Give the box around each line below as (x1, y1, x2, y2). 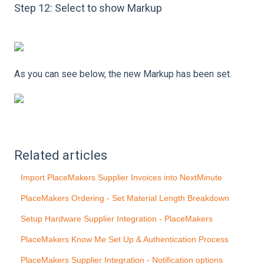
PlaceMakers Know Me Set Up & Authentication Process (21, 234, 229, 244)
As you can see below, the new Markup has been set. (14, 68, 232, 80)
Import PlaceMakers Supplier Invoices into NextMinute (21, 172, 223, 182)
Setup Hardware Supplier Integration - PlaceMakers (21, 213, 213, 223)
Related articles (14, 147, 107, 163)
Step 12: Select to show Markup (14, 1, 162, 14)
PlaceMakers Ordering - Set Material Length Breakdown (21, 193, 230, 203)
